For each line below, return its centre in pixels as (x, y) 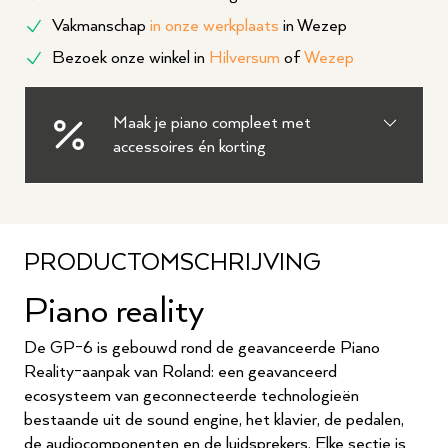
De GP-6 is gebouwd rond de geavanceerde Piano (202, 348)
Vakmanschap (101, 26)
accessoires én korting (189, 147)
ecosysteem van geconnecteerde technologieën (191, 396)
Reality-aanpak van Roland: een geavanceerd (180, 372)
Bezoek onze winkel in (130, 58)
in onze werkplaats (214, 26)
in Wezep (313, 26)
